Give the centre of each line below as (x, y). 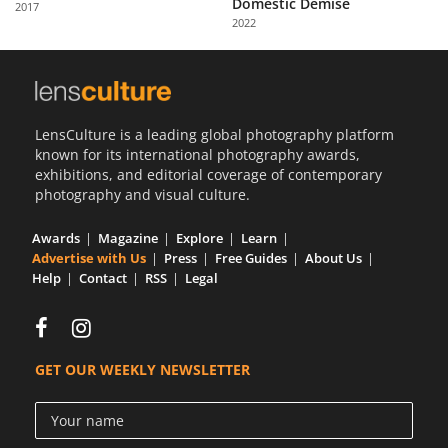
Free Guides (251, 257)
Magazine (128, 237)
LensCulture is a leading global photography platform (214, 134)
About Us (333, 257)
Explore (199, 237)
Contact (103, 277)
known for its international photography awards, (197, 154)
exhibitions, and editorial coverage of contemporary (208, 174)
